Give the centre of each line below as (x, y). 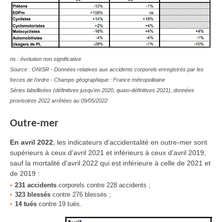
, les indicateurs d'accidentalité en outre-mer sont (130, 142)
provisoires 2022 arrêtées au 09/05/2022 (59, 100)
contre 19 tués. (59, 204)
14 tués (26, 204)
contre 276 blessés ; (81, 195)
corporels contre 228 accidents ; (105, 185)
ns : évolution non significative (46, 59)
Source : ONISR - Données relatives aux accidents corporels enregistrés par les (107, 69)
